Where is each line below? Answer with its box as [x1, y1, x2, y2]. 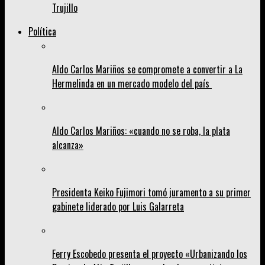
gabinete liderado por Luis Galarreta [52, 199, 184, 214]
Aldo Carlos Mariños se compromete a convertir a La [52, 62, 243, 77]
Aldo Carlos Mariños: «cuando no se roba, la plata [52, 124, 230, 138]
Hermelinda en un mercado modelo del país [52, 76, 212, 91]
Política [28, 24, 56, 39]
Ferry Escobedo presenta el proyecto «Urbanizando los [52, 247, 247, 261]
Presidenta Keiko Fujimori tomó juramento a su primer [52, 185, 251, 200]
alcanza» [52, 138, 83, 153]
